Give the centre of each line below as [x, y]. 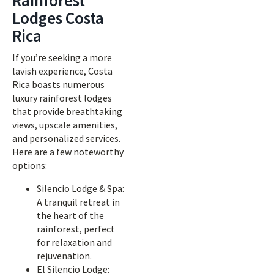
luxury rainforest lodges [62, 98]
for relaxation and [74, 242]
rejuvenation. [64, 256]
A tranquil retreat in [78, 202]
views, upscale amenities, [65, 125]
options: [30, 165]
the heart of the [70, 215]
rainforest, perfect [76, 229]
